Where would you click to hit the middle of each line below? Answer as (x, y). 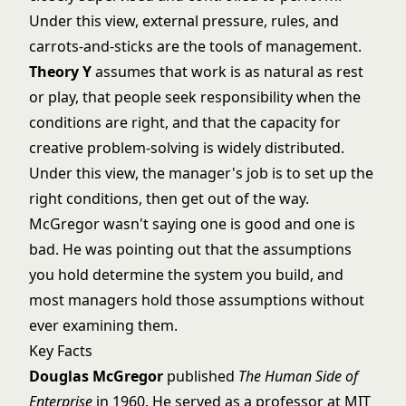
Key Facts (61, 351)
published (201, 376)
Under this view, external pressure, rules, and (184, 21)
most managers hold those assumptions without (197, 300)
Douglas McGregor (96, 376)
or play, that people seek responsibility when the (195, 97)
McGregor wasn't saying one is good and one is (192, 224)
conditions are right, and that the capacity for (185, 122)
